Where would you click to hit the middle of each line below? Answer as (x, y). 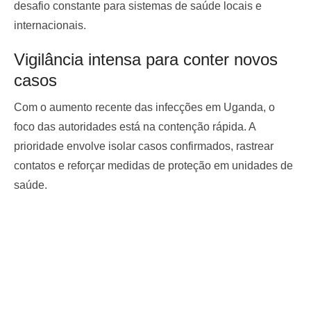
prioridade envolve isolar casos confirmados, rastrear (144, 146)
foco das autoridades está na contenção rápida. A (135, 126)
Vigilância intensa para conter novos (146, 59)
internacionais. (50, 25)
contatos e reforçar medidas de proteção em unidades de (153, 165)
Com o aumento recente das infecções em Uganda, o (144, 107)
